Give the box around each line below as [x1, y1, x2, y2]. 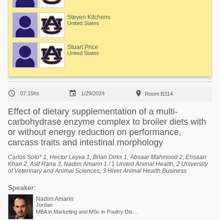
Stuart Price [67, 44, 98, 51]
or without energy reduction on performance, [8, 127, 181, 137]
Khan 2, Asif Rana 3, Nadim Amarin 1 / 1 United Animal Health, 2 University [8, 161, 208, 167]
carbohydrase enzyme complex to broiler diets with [8, 117, 206, 127]
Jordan [36, 202, 53, 208]
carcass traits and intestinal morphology [8, 137, 163, 147]
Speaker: [8, 184, 36, 192]
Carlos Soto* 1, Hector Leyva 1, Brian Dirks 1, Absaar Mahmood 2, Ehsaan [8, 154, 206, 161]
